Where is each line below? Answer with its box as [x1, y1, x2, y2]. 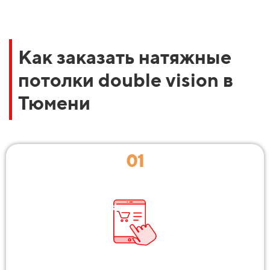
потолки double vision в [18, 67, 233, 91]
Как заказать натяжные [18, 45, 231, 68]
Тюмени [18, 90, 90, 114]
